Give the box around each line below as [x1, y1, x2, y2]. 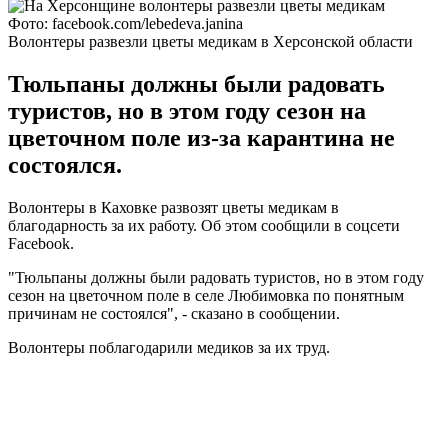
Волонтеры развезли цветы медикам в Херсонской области [8, 32, 413, 50]
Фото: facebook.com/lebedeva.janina [8, 14, 243, 32]
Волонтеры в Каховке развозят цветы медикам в [8, 198, 339, 216]
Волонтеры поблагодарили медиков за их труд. [8, 338, 330, 356]
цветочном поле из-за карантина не [8, 124, 395, 151]
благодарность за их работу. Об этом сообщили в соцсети [8, 216, 400, 234]
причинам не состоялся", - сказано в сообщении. [8, 304, 340, 322]
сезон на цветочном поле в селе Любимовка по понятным [8, 286, 404, 304]
